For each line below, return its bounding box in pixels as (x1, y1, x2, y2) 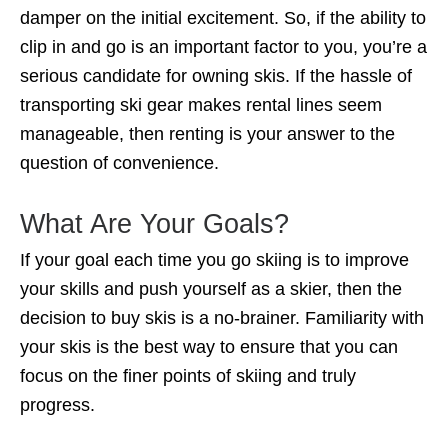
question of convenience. (20, 153, 219, 174)
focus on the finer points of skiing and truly (20, 366, 356, 387)
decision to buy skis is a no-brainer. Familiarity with (20, 308, 424, 329)
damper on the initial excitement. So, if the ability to (20, 8, 426, 29)
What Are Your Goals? (20, 209, 289, 240)
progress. (20, 395, 95, 416)
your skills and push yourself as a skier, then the (20, 279, 402, 300)
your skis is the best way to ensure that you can (20, 337, 398, 358)
